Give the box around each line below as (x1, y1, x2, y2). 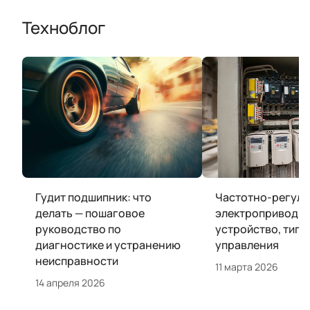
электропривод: (215, 205, 302, 221)
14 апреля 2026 (35, 275, 105, 289)
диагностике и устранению (35, 237, 181, 253)
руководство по (35, 221, 121, 237)
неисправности (35, 253, 118, 268)
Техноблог (22, 16, 105, 39)
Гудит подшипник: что (35, 189, 152, 205)
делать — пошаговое (35, 205, 145, 221)
